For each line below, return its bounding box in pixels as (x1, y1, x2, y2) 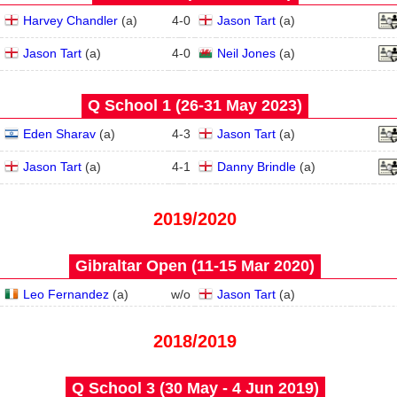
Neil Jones (217, 46, 276, 60)
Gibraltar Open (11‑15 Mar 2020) (75, 257, 315, 275)
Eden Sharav (23, 127, 96, 141)
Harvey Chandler (23, 13, 118, 27)
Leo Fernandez (23, 287, 109, 301)
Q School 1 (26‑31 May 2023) (88, 97, 302, 114)
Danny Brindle (217, 160, 296, 174)
